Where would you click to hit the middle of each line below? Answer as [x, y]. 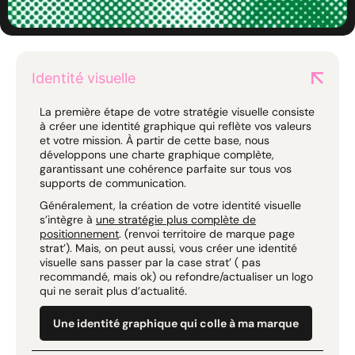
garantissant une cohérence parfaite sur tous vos [166, 168]
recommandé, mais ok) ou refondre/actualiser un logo [176, 276]
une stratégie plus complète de [176, 219]
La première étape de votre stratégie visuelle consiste [177, 111]
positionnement [79, 233]
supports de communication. [113, 183]
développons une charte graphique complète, [157, 154]
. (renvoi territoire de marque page [207, 233]
